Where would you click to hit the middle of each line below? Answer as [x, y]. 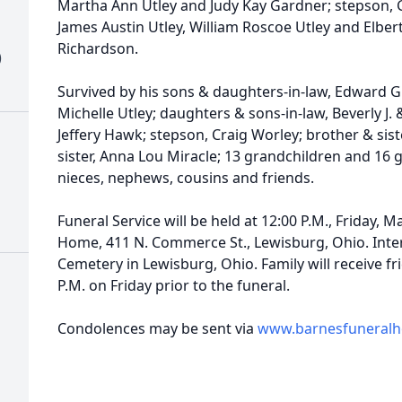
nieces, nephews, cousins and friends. [186, 178]
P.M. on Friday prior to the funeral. [174, 285]
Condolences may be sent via [157, 328]
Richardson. [98, 48]
